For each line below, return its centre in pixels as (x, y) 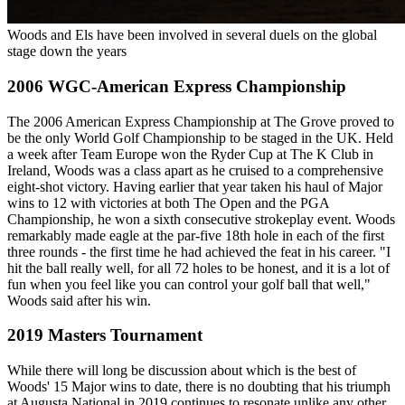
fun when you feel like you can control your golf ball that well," (189, 284)
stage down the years (67, 52)
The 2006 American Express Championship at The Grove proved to (201, 121)
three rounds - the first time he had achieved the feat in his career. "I (199, 251)
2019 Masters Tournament (105, 335)
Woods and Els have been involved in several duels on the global (192, 35)
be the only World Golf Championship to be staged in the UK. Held (200, 137)
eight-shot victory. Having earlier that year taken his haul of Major (195, 186)
